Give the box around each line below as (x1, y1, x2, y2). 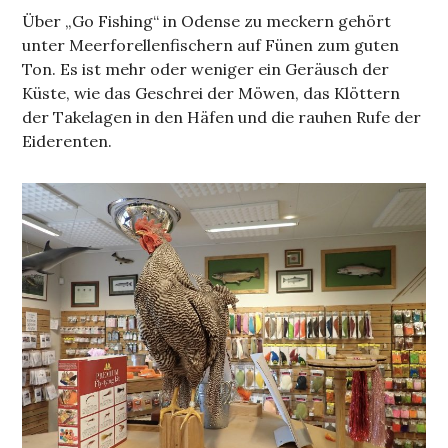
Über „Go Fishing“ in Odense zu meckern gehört (22, 11, 392, 31)
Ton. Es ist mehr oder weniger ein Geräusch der (22, 59, 390, 79)
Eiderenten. (22, 131, 113, 151)
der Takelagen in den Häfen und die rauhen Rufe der (22, 107, 422, 127)
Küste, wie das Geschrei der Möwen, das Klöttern (22, 83, 401, 103)
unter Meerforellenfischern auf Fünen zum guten (22, 35, 400, 55)
